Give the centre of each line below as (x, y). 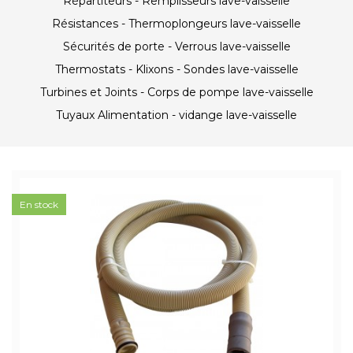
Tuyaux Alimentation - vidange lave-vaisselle (176, 115)
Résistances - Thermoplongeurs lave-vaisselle (176, 24)
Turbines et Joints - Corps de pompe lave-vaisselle (176, 92)
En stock (39, 204)
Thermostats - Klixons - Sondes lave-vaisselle (176, 69)
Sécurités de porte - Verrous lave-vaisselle (176, 46)
